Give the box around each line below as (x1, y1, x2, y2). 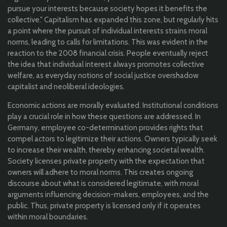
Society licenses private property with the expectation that (8, 157, 205, 166)
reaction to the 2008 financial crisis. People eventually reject (8, 49, 208, 58)
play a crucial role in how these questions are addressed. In (8, 112, 201, 122)
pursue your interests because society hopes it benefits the (8, 4, 207, 14)
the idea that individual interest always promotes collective (8, 60, 204, 69)
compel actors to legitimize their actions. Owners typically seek (8, 134, 217, 144)
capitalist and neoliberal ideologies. (8, 82, 125, 92)
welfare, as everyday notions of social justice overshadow (8, 71, 199, 81)
